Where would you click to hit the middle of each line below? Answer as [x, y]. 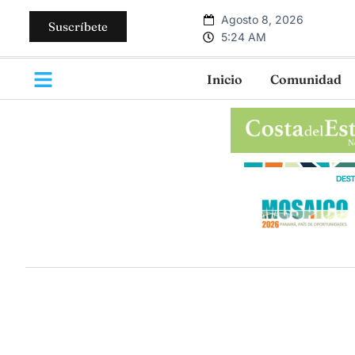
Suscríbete [78, 26]
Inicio [225, 79]
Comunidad [306, 79]
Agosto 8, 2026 [262, 19]
